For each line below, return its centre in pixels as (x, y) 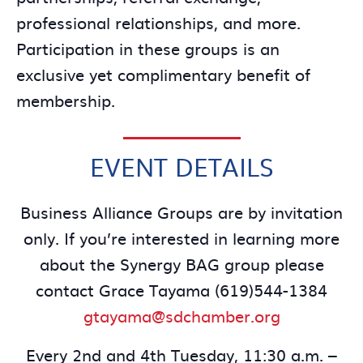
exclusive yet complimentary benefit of (163, 73)
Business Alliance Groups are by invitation (181, 212)
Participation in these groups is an (148, 47)
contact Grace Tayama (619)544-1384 (181, 290)
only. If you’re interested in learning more (181, 238)
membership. (66, 99)
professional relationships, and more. (158, 21)
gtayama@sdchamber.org (181, 316)
